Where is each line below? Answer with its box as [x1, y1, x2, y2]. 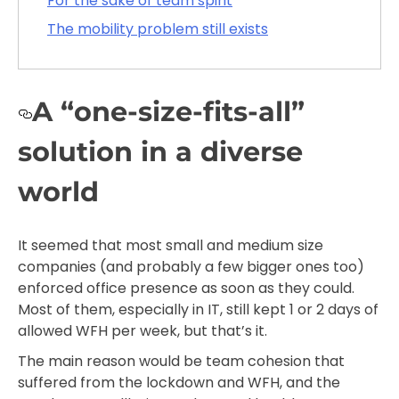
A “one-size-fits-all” [32, 95, 305, 129]
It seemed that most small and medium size [18, 234, 323, 256]
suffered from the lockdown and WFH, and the [18, 371, 340, 393]
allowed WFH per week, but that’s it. [18, 320, 267, 341]
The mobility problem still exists [47, 19, 268, 40]
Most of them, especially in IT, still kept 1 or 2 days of [18, 298, 379, 320]
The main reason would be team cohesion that [18, 350, 345, 371]
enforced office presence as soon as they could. [18, 277, 354, 298]
